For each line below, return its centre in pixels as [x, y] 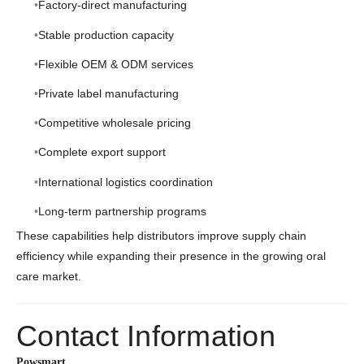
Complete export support [102, 152]
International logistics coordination [125, 182]
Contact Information [146, 336]
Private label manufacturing [108, 93]
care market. [49, 277]
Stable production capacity [106, 35]
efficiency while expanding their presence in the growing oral [171, 256]
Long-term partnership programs [122, 211]
